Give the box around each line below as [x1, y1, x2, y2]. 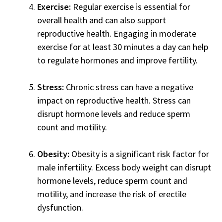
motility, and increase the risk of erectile [37, 188, 186, 200]
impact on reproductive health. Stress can [37, 95, 191, 107]
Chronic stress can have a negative [66, 81, 193, 93]
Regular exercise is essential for [73, 1, 190, 13]
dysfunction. [37, 202, 83, 214]
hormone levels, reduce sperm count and [37, 175, 187, 187]
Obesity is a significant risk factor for [71, 148, 209, 160]
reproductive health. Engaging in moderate [37, 28, 196, 40]
